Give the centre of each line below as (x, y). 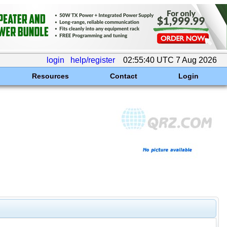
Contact (123, 76)
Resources (50, 76)
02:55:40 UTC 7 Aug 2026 (170, 60)
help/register (93, 60)
